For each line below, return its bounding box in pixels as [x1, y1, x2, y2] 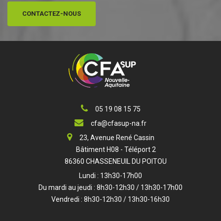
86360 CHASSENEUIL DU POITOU [54, 157, 167, 166]
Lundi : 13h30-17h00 [79, 172, 142, 180]
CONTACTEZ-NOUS [22, 9, 81, 17]
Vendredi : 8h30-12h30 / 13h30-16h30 [51, 195, 170, 204]
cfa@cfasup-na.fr [91, 119, 147, 128]
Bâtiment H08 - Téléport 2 [65, 146, 156, 154]
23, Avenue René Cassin [79, 134, 154, 142]
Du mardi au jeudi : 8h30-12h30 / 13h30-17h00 [38, 184, 183, 192]
